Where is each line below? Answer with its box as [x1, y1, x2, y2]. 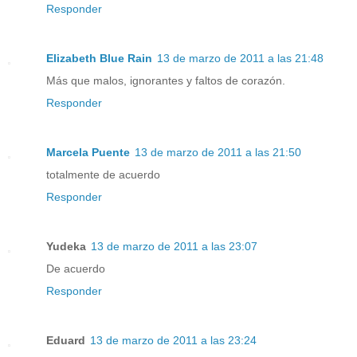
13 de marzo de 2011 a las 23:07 [91, 239, 257, 253]
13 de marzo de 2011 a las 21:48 [157, 52, 324, 65]
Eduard [46, 333, 85, 347]
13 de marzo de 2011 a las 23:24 [90, 333, 257, 347]
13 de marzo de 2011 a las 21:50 [135, 145, 301, 159]
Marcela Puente [46, 145, 130, 159]
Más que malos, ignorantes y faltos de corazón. [46, 74, 285, 87]
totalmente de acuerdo [46, 167, 160, 181]
